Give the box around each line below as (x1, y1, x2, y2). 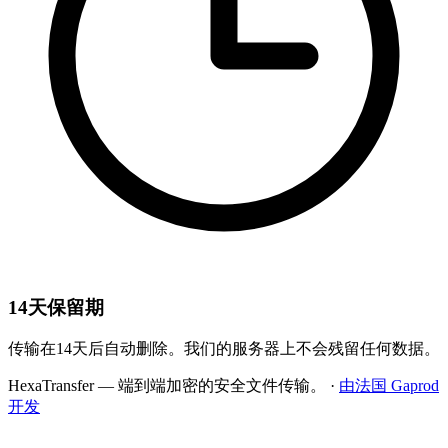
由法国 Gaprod (339, 377, 439, 395)
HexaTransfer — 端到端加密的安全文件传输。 (8, 377, 326, 395)
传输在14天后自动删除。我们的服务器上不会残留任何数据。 (8, 340, 440, 358)
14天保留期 (8, 296, 104, 318)
